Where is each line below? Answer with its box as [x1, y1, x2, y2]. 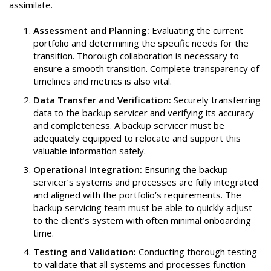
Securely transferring [171, 94, 261, 106]
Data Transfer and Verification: [33, 94, 171, 106]
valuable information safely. [33, 145, 146, 157]
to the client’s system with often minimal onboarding [33, 214, 251, 227]
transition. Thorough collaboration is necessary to [33, 50, 239, 62]
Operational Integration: [33, 163, 142, 176]
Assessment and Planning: [33, 24, 149, 37]
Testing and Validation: [33, 246, 136, 258]
